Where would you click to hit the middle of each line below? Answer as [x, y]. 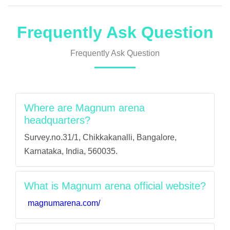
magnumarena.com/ [64, 203]
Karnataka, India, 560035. [71, 151]
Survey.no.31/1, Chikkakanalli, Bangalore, [100, 137]
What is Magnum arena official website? [115, 186]
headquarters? [57, 120]
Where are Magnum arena [84, 108]
